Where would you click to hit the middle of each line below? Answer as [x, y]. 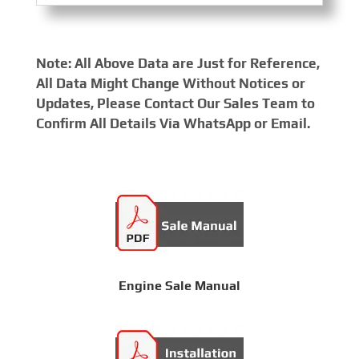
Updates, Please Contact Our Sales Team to [175, 103]
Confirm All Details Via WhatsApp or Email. [173, 123]
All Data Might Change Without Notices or [170, 83]
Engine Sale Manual [179, 285]
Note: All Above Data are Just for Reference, [177, 63]
